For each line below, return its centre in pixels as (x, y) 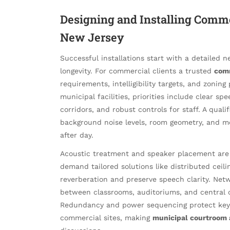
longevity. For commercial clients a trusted (137, 71)
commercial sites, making (106, 218)
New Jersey (92, 37)
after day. (77, 135)
